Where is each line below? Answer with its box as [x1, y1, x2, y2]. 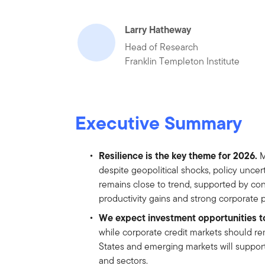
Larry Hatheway [125, 22, 192, 37]
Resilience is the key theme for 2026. [99, 148, 258, 163]
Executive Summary [75, 108, 243, 137]
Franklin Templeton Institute [125, 54, 240, 68]
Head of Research [125, 40, 199, 54]
